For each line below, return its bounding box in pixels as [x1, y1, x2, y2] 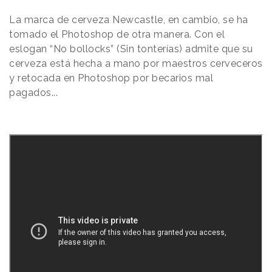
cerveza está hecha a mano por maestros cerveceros [9, 57, 263, 69]
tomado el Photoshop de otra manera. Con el [9, 28, 225, 40]
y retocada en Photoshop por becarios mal [9, 72, 213, 84]
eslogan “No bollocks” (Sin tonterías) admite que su [9, 42, 253, 55]
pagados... [9, 86, 58, 98]
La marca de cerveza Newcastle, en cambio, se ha [9, 13, 248, 25]
